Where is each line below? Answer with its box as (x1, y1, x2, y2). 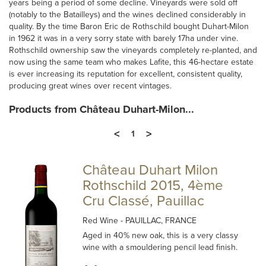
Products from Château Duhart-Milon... (9, 103, 194, 116)
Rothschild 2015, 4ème (83, 177, 224, 194)
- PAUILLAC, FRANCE (121, 216, 197, 226)
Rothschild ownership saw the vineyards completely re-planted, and (9, 45, 257, 55)
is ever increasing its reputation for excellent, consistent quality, (9, 69, 242, 79)
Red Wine (83, 216, 121, 226)
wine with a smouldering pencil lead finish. (83, 242, 238, 252)
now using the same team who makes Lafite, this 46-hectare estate (9, 57, 254, 67)
